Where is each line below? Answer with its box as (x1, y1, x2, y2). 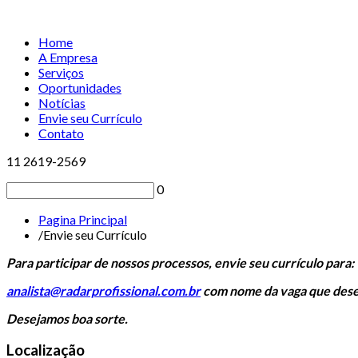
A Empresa (38, 50, 97, 65)
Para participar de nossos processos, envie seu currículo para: (6, 255, 354, 270)
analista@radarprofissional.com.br (6, 283, 201, 298)
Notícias (38, 95, 86, 110)
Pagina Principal (38, 212, 127, 227)
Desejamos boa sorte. (6, 311, 128, 326)
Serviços (38, 65, 84, 80)
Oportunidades (38, 80, 121, 95)
